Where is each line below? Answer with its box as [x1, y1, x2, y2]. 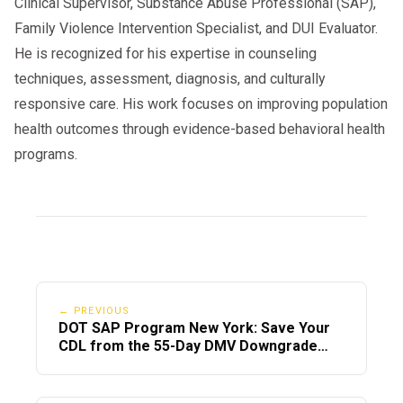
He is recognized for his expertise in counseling [14, 45, 317, 63]
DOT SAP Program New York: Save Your [58, 318, 330, 336]
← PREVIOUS [58, 304, 130, 317]
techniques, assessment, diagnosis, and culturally [14, 70, 326, 88]
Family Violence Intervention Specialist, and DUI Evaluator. [14, 20, 378, 38]
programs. [14, 146, 77, 164]
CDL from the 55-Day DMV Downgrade [58, 336, 318, 354]
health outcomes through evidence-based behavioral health [14, 121, 385, 139]
